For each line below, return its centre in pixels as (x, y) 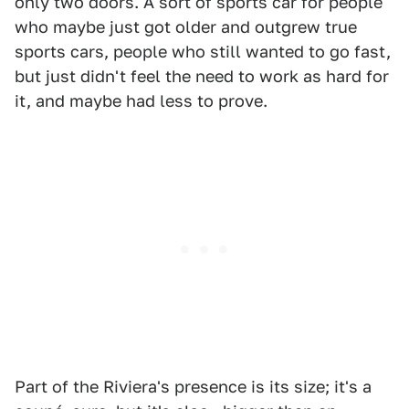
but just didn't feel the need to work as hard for (202, 76)
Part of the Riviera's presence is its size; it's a (193, 387)
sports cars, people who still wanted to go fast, (203, 52)
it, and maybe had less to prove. (141, 101)
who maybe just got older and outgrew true (186, 27)
